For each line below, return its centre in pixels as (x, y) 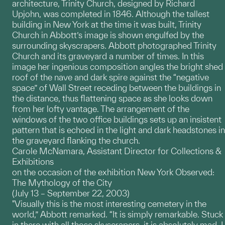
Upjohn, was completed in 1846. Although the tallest (111, 14)
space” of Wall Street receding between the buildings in (117, 88)
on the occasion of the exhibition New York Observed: (113, 172)
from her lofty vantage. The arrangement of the (101, 109)
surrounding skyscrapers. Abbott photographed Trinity (114, 46)
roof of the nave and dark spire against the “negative (110, 77)
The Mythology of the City (62, 183)
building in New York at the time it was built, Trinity (107, 25)
